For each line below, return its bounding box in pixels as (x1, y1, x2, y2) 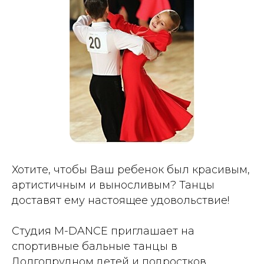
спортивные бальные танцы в (12, 239, 177, 253)
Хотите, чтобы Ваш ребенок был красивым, (12, 163, 250, 176)
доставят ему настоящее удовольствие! (12, 193, 229, 207)
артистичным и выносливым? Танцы (12, 178, 214, 192)
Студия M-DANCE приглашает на (12, 224, 194, 237)
